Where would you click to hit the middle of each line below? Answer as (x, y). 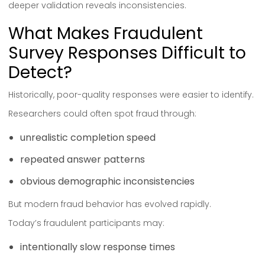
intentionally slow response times (98, 247)
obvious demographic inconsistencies (107, 181)
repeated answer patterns (83, 159)
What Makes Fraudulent (106, 33)
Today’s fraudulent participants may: (86, 223)
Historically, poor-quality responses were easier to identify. (131, 95)
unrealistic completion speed (88, 138)
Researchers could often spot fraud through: (102, 114)
